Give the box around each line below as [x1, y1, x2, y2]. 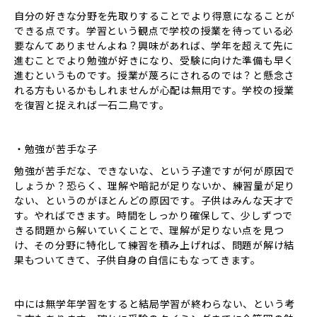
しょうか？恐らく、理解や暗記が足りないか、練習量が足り [14, 178, 295, 192]
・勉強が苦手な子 [14, 142, 98, 156]
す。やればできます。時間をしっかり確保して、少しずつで [14, 208, 293, 222]
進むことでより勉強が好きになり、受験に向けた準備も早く [14, 53, 294, 67]
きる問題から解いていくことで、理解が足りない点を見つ [14, 223, 284, 237]
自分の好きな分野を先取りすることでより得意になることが [14, 8, 295, 23]
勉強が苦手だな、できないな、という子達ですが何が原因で [14, 163, 295, 178]
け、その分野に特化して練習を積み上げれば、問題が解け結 [14, 238, 294, 252]
